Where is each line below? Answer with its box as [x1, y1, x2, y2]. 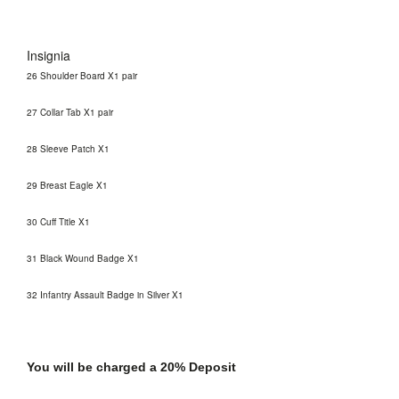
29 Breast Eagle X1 [27, 178, 108, 191]
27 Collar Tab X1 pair [27, 105, 113, 118]
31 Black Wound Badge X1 [27, 251, 139, 265]
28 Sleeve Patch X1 [27, 142, 110, 155]
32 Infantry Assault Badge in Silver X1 [27, 288, 183, 301]
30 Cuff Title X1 [27, 215, 90, 228]
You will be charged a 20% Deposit [27, 359, 236, 374]
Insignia [27, 45, 70, 64]
